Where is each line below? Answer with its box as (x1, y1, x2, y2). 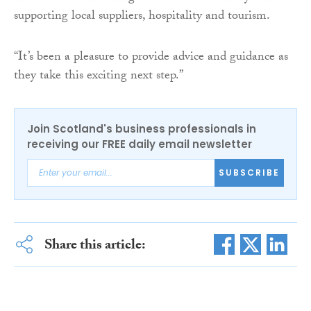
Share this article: (44, 234, 146, 258)
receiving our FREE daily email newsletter (27, 136, 252, 151)
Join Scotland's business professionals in (27, 121, 256, 136)
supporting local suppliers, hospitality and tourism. (14, 6, 270, 28)
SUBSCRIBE (219, 167, 280, 179)
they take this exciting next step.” (14, 65, 183, 87)
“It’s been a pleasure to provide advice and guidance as (14, 47, 288, 69)
